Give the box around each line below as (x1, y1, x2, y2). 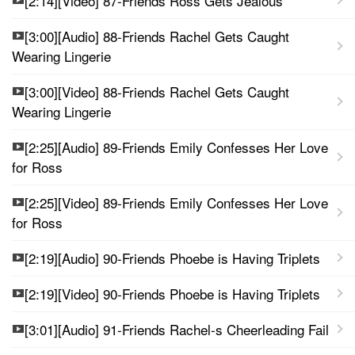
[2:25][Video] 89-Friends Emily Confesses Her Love (25, 192, 328, 212)
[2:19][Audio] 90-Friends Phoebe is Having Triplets (25, 247, 320, 268)
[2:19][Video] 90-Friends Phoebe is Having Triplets (25, 283, 320, 303)
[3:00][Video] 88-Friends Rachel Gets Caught (25, 81, 289, 101)
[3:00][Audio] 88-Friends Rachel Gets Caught (25, 25, 289, 46)
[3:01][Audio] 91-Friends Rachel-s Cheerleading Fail (25, 319, 329, 339)
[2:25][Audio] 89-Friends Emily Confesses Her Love (25, 136, 328, 157)
